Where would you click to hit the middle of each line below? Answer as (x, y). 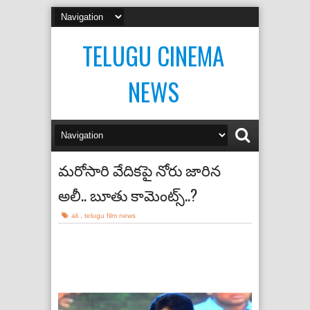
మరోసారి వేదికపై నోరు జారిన (139, 170)
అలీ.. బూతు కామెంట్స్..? (128, 194)
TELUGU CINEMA (153, 55)
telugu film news (110, 216)
